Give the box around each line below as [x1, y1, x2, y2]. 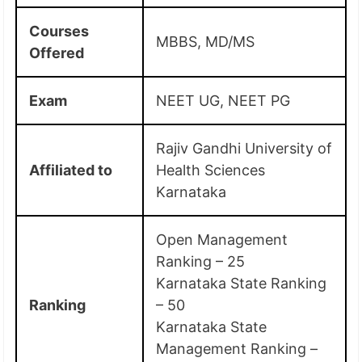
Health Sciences [156, 161, 266, 179]
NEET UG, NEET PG [156, 91, 291, 109]
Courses [29, 22, 90, 40]
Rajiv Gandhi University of [156, 139, 333, 157]
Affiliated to [29, 161, 113, 179]
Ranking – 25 [156, 252, 246, 270]
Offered [29, 44, 85, 61]
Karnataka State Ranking [156, 274, 327, 292]
